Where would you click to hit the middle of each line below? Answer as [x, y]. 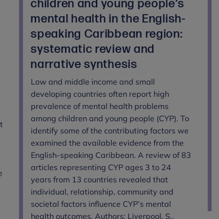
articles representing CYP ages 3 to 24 [101, 167]
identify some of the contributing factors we [110, 130]
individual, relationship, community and [102, 191]
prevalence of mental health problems [100, 106]
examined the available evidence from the [108, 142]
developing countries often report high [100, 94]
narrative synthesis [84, 64]
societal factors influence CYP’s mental [101, 204]
